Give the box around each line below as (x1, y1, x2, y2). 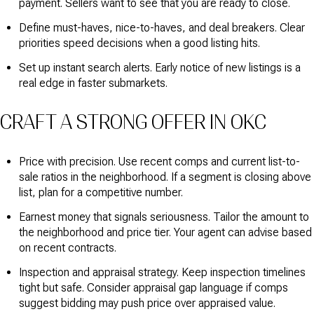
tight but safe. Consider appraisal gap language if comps (18, 281, 288, 295)
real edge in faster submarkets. (18, 76, 168, 90)
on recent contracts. (18, 240, 116, 254)
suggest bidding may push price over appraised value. (18, 296, 275, 310)
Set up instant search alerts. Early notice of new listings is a (18, 61, 301, 75)
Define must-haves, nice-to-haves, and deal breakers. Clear (18, 20, 305, 34)
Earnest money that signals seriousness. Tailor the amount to (18, 210, 309, 224)
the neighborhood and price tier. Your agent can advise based (18, 225, 312, 239)
